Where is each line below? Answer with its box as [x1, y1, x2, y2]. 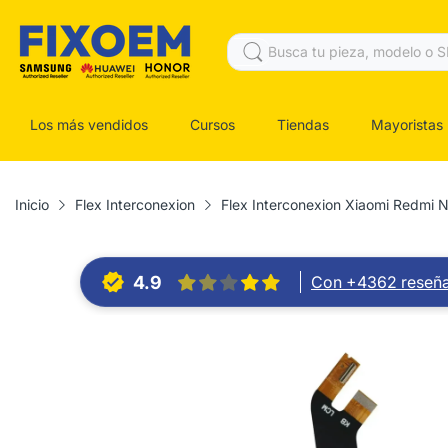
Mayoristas [371, 116, 443, 133]
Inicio [15, 196, 49, 213]
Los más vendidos [30, 116, 148, 133]
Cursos [190, 116, 235, 133]
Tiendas [277, 116, 329, 133]
